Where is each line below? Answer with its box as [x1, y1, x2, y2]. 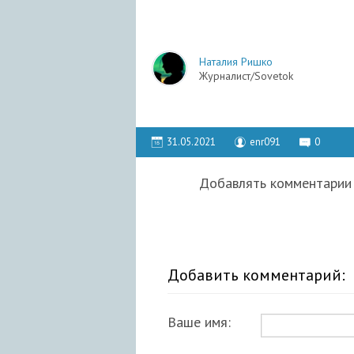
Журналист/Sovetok [199, 68, 293, 83]
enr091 [250, 135, 281, 149]
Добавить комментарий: [168, 265, 345, 286]
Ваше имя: [168, 313, 231, 332]
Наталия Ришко [199, 54, 273, 69]
